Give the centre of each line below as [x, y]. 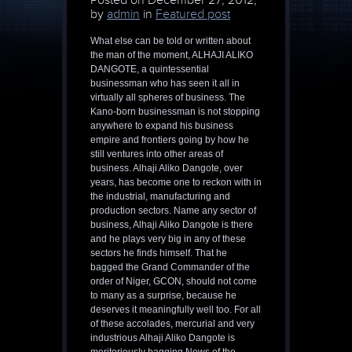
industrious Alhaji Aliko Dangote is [163, 338]
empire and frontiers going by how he [170, 140]
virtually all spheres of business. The [168, 98]
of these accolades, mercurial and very [172, 324]
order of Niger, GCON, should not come [174, 282]
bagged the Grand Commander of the [170, 268]
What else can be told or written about [170, 41]
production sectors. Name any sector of [173, 211]
